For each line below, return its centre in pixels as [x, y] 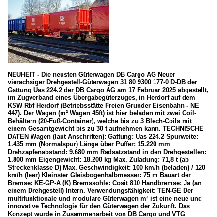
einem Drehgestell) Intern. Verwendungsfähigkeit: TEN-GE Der [101, 191]
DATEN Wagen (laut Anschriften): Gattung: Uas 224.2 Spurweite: [103, 137]
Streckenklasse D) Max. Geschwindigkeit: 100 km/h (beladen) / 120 [107, 168]
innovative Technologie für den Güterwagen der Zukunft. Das [99, 206]
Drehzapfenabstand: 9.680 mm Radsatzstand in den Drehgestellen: [107, 152]
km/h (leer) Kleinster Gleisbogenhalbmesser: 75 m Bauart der [99, 175]
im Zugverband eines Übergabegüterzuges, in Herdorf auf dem [101, 98]
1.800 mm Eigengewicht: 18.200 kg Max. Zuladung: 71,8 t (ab [98, 160]
